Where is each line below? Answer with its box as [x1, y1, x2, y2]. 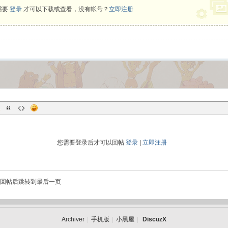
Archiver [62, 216, 84, 223]
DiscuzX [142, 216, 166, 223]
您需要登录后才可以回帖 [56, 139, 126, 146]
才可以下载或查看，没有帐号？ [22, 6, 109, 13]
